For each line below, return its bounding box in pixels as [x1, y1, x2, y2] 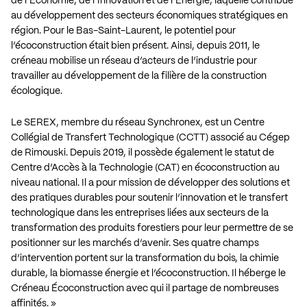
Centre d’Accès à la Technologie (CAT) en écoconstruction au [11, 162, 280, 173]
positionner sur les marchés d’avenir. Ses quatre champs [11, 238, 259, 248]
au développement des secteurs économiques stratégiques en [11, 10, 288, 21]
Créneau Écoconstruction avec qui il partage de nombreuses [11, 283, 279, 293]
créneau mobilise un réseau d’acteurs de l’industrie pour [11, 56, 257, 66]
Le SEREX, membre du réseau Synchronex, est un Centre [11, 117, 265, 127]
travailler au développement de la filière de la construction [11, 71, 267, 81]
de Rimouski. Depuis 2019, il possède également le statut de [11, 147, 274, 158]
